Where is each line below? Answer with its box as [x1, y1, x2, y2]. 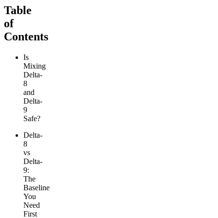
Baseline [23, 183, 50, 192]
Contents [4, 30, 48, 43]
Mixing [23, 62, 46, 71]
